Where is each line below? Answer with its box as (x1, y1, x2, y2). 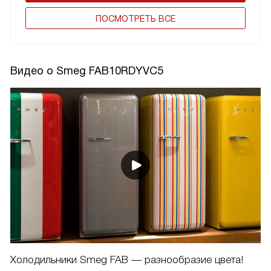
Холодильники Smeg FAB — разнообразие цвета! (10, 253, 243, 266)
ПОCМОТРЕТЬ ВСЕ (96, 13, 175, 24)
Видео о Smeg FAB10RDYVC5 (10, 64, 163, 77)
